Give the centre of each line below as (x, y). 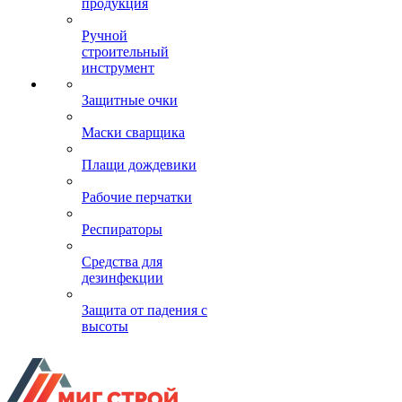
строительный (125, 52)
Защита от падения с (144, 310)
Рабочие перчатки (137, 197)
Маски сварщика (133, 132)
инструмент (118, 68)
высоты (105, 326)
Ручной (105, 35)
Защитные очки (130, 100)
